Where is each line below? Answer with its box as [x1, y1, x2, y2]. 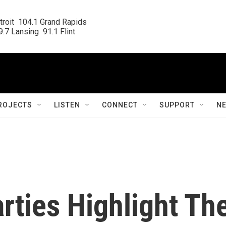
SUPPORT [159, 101, 195, 109]
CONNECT [102, 101, 138, 109]
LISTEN [54, 101, 80, 109]
